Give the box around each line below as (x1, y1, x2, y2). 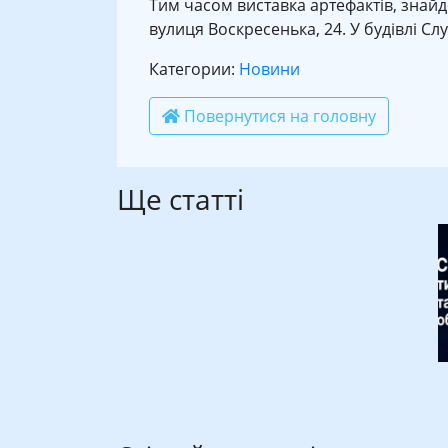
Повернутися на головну (180, 104, 376, 127)
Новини (239, 57, 300, 80)
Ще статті (117, 179, 244, 218)
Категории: (149, 57, 239, 80)
